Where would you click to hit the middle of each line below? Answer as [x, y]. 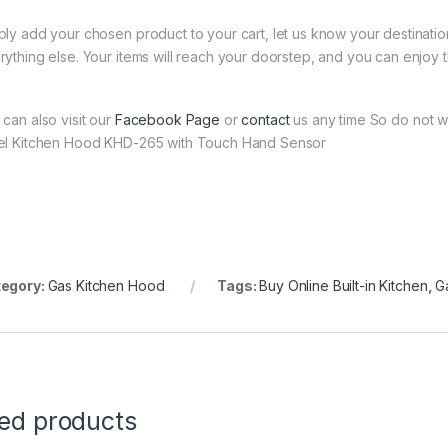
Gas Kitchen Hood [106, 286]
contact [265, 120]
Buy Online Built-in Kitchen [343, 286]
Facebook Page [167, 120]
